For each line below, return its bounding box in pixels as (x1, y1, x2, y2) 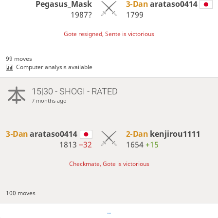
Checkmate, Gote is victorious (69, 160, 149, 168)
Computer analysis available (16, 63, 93, 72)
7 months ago (31, 96, 67, 104)
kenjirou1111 (149, 128, 200, 139)
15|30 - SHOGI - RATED (31, 86, 118, 96)
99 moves (6, 54, 33, 63)
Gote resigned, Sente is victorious (64, 30, 154, 38)
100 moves (6, 188, 36, 197)
